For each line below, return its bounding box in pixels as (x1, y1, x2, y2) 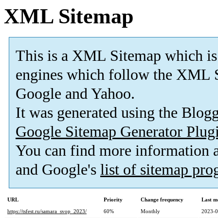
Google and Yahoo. (16, 85, 135, 103)
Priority (104, 197, 123, 203)
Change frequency (141, 197, 183, 203)
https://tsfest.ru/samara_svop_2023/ (7, 208, 87, 215)
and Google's (16, 161, 100, 179)
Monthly (141, 208, 160, 215)
